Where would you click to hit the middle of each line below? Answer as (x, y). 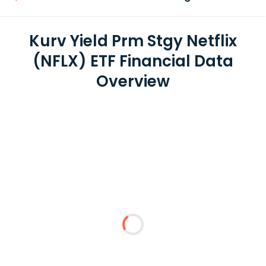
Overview (133, 81)
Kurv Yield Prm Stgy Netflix (133, 41)
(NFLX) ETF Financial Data (133, 61)
